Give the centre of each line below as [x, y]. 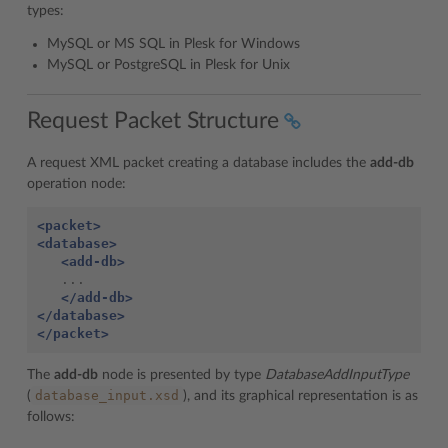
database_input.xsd [107, 395]
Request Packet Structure [153, 120]
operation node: [76, 183]
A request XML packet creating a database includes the [198, 162]
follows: [51, 416]
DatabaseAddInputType [337, 374]
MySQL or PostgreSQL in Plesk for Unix [168, 65]
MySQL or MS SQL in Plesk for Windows [173, 44]
